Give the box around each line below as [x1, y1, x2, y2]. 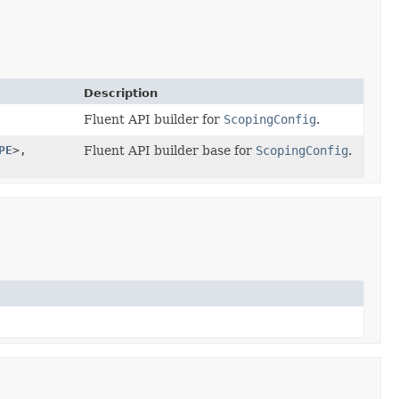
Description [84, 85, 158, 100]
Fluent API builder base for [84, 142, 256, 158]
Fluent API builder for [84, 111, 224, 126]
